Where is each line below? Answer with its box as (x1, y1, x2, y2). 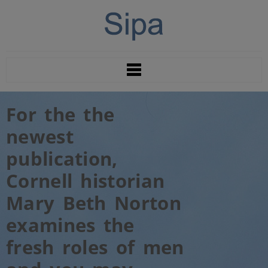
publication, (6, 146, 118, 171)
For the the (6, 102, 115, 127)
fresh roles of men (6, 234, 184, 260)
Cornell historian (6, 168, 165, 193)
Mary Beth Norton (6, 190, 181, 215)
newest (6, 124, 74, 149)
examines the (6, 212, 135, 237)
